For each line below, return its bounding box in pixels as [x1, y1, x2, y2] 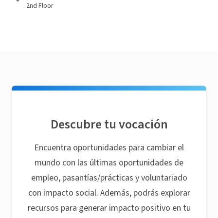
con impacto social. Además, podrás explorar [28, 187, 190, 199]
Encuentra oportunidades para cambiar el [34, 142, 184, 154]
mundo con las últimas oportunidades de [35, 157, 183, 169]
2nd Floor [26, 1, 54, 11]
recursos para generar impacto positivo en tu [27, 202, 191, 214]
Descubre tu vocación [50, 115, 168, 133]
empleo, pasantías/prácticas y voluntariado [31, 172, 187, 184]
